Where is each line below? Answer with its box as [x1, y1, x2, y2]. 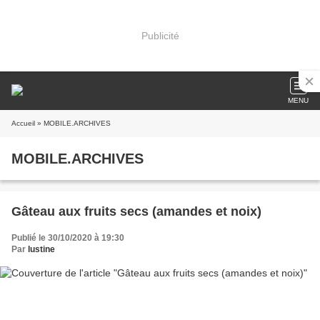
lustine [28, 244, 55, 254]
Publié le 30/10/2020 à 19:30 [11, 233, 124, 243]
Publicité [141, 29, 179, 41]
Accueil [11, 119, 35, 127]
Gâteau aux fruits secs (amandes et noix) [11, 204, 261, 219]
